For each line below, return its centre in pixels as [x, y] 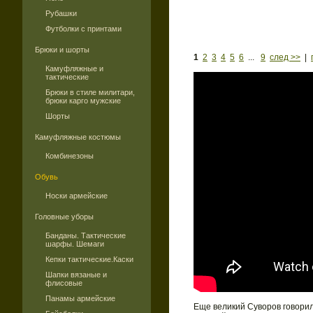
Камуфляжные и [74, 68]
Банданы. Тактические [86, 235]
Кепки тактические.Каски [89, 259]
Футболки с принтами [83, 29]
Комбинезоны [70, 156]
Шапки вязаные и [76, 275]
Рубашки [61, 13]
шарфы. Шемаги [75, 244]
